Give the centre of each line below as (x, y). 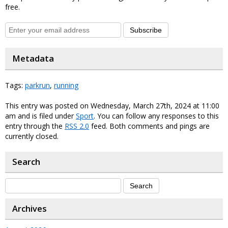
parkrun (37, 85)
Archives (30, 209)
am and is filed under (40, 116)
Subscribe (146, 30)
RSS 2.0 (77, 126)
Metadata (33, 59)
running (66, 85)
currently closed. (32, 136)
